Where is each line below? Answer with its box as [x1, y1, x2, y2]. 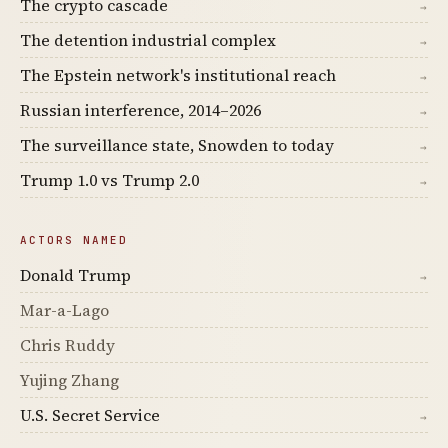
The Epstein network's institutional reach [20, 64, 336, 86]
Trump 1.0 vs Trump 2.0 [20, 169, 199, 191]
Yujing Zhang [20, 369, 119, 391]
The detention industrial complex [20, 29, 276, 51]
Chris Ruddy [20, 334, 115, 356]
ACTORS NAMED [20, 233, 128, 247]
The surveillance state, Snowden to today [20, 134, 334, 156]
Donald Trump [20, 264, 131, 286]
